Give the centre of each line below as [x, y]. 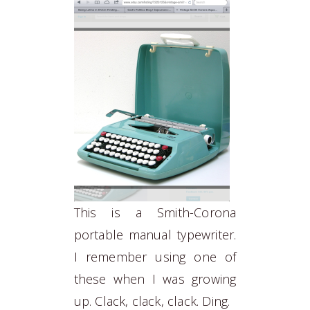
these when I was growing [155, 279]
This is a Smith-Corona [155, 212]
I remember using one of [155, 257]
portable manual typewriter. [155, 235]
